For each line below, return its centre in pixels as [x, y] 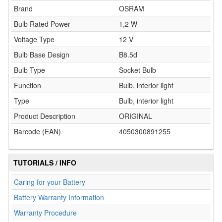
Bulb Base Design [42, 55]
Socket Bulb [138, 70]
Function [28, 85]
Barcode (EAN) [37, 131]
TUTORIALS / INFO [45, 163]
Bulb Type [29, 70]
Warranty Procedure [45, 213]
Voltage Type [34, 39]
